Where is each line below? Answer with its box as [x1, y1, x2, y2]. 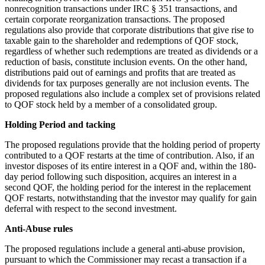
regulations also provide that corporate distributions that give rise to [5, 24, 254, 35]
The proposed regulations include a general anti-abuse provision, [5, 243, 245, 254]
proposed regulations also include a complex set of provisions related [5, 88, 260, 99]
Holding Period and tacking [5, 119, 115, 130]
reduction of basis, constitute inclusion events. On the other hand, [5, 56, 247, 67]
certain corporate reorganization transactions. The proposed [5, 14, 225, 24]
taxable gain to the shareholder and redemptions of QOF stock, [5, 35, 238, 46]
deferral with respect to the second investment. [5, 203, 177, 214]
